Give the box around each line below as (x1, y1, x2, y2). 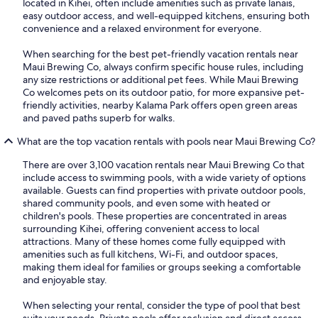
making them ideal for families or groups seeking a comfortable (23, 261, 301, 274)
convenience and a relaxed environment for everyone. (23, 22, 262, 35)
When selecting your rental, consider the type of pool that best (23, 299, 300, 312)
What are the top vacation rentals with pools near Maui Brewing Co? (17, 135, 315, 148)
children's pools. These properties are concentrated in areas (23, 209, 287, 223)
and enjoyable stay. (23, 273, 107, 287)
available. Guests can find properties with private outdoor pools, (23, 184, 306, 197)
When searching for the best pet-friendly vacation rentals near (23, 48, 298, 61)
